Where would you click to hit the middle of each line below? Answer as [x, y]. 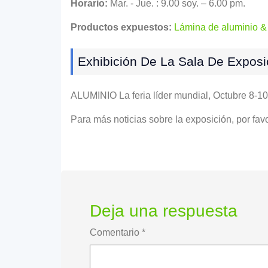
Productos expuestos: [121, 27]
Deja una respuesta [164, 211]
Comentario [116, 232]
